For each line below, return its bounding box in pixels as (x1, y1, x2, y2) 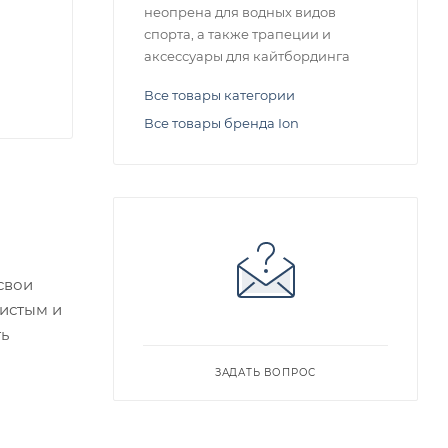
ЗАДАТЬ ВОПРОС (214, 366, 317, 379)
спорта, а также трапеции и (144, 26, 331, 42)
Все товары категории (144, 87, 295, 103)
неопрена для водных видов (144, 4, 336, 20)
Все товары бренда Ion (144, 115, 299, 131)
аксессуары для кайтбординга (144, 48, 350, 64)
